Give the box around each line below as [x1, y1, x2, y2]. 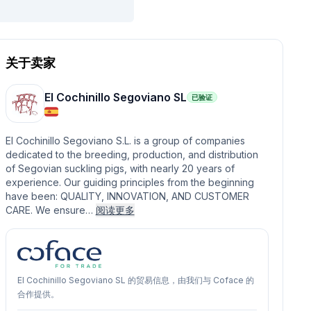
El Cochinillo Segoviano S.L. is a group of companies [5, 134, 245, 146]
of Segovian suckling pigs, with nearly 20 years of [5, 162, 235, 174]
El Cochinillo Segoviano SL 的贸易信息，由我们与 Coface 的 [17, 274, 254, 285]
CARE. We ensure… [5, 203, 96, 216]
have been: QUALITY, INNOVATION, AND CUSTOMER [5, 190, 249, 202]
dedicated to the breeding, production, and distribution [5, 148, 258, 160]
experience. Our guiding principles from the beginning [5, 176, 254, 188]
